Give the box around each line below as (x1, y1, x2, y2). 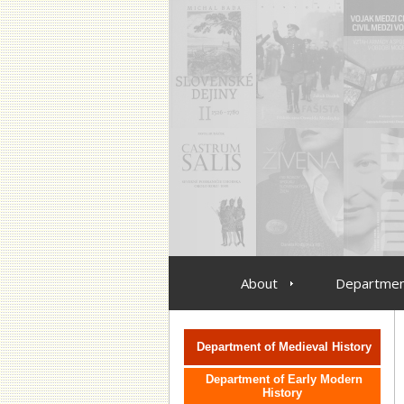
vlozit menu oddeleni (222, 310, 342, 326)
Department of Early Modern (205, 372, 363, 386)
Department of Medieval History (196, 340, 372, 353)
